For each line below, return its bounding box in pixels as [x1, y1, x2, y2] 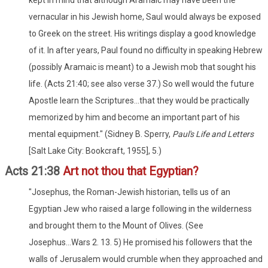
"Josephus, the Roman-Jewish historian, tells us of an [29, 187, 230, 197]
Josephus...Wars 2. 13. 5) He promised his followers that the [29, 237, 252, 247]
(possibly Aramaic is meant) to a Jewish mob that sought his [29, 62, 256, 72]
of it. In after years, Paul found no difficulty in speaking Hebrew [29, 45, 263, 55]
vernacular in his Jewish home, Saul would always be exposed [29, 11, 261, 22]
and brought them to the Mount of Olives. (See [29, 220, 203, 230]
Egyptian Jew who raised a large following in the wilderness [29, 203, 252, 214]
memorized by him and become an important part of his [29, 112, 240, 122]
